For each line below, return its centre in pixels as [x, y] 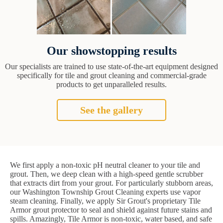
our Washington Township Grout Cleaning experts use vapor [105, 192]
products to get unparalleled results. [111, 84]
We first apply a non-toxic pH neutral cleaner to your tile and [105, 165]
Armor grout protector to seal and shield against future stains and [111, 210]
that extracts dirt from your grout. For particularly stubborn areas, [111, 183]
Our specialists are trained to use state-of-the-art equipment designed [111, 66]
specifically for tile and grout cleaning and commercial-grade [111, 75]
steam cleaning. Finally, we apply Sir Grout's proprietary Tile [105, 201]
